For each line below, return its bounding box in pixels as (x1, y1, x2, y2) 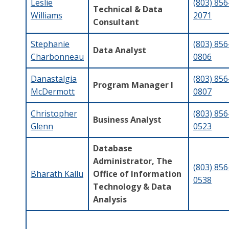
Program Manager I (93, 79, 173, 90)
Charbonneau (31, 51, 84, 62)
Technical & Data (93, 3, 163, 15)
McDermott (31, 85, 75, 97)
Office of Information (93, 168, 181, 179)
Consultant (93, 16, 139, 28)
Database (93, 142, 132, 154)
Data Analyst (93, 44, 146, 56)
